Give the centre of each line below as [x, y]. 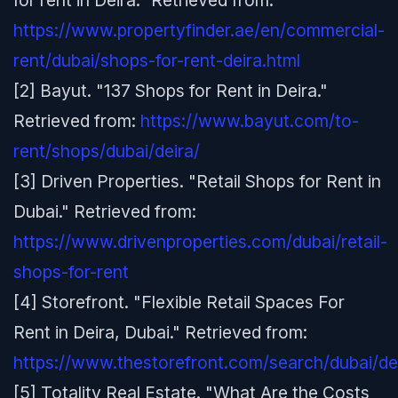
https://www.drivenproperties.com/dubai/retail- [200, 242]
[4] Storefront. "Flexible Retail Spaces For [179, 302]
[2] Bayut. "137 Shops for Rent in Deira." [171, 91]
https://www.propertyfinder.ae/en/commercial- [199, 30]
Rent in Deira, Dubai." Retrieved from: [160, 332]
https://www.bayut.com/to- [250, 121]
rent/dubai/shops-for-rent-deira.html [157, 60]
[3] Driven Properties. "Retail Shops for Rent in [197, 181]
